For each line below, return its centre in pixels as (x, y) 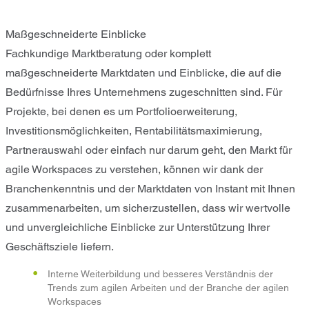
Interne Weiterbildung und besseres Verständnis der (160, 273)
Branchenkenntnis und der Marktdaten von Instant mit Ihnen (150, 188)
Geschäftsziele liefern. (60, 246)
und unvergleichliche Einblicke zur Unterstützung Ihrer (138, 227)
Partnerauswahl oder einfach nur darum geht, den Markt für (149, 150)
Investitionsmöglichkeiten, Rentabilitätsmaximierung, (134, 130)
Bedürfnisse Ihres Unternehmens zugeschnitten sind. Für (144, 92)
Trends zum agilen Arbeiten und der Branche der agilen (168, 287)
